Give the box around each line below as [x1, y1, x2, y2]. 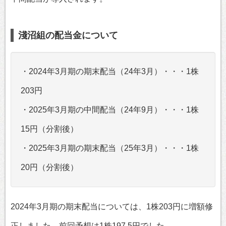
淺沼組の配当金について [18, 30, 118, 40]
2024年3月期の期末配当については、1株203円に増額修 [11, 202, 213, 211]
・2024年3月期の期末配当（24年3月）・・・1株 [21, 67, 199, 76]
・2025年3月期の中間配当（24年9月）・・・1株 [21, 105, 199, 114]
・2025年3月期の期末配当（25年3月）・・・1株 [21, 143, 199, 152]
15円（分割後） [21, 124, 78, 133]
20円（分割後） [21, 162, 78, 172]
